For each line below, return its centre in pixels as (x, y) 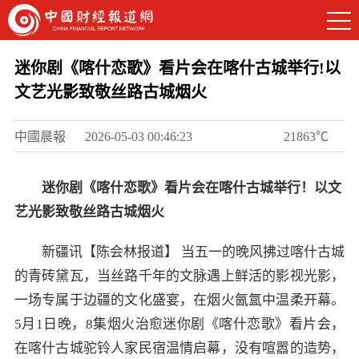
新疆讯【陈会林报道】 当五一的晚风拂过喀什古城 (193, 252)
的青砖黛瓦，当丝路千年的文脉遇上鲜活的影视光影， (179, 276)
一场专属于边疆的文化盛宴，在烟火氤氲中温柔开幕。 (179, 300)
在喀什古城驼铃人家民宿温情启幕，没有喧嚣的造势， (179, 348)
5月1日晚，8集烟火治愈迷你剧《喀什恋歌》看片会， (179, 324)
